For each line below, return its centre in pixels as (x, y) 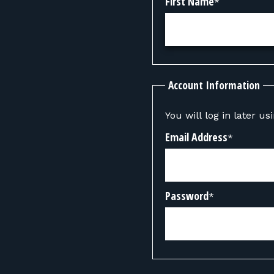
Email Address (196, 137)
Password (187, 196)
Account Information (214, 85)
